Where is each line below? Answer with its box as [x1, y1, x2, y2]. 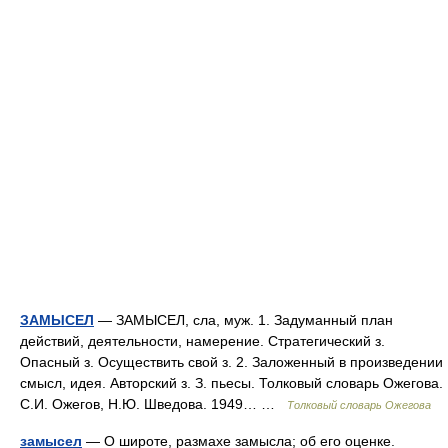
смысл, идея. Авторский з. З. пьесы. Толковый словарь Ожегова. [20, 375, 443, 391]
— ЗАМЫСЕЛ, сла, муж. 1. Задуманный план [94, 312, 393, 328]
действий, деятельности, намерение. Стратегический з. [20, 333, 385, 349]
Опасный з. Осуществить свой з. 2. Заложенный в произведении [20, 354, 443, 370]
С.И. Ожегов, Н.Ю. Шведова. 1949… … [20, 396, 287, 412]
